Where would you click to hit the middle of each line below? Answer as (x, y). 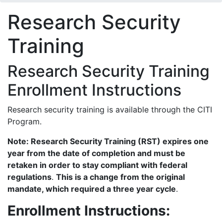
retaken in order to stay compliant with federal (97, 165)
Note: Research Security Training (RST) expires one (108, 141)
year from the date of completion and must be (96, 153)
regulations (29, 177)
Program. (26, 121)
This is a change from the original (120, 177)
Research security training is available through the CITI (110, 110)
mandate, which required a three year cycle (92, 189)
